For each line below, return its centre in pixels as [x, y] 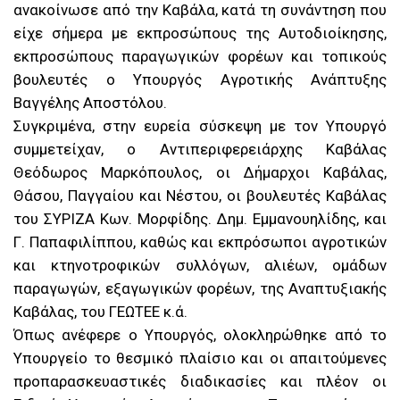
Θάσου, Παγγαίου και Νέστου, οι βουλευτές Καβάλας [200, 196]
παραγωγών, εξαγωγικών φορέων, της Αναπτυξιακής [200, 289]
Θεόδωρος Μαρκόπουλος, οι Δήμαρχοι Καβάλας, [200, 173]
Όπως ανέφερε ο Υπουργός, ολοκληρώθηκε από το [200, 335]
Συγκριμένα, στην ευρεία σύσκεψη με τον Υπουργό [200, 126]
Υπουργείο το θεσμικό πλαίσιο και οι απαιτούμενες [200, 358]
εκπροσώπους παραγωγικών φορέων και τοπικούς [200, 57]
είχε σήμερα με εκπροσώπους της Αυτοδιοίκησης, [200, 33]
